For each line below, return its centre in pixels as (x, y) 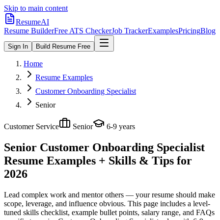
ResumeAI (32, 22)
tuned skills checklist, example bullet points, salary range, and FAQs (109, 212)
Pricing (189, 31)
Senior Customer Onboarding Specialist (104, 147)
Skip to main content (36, 8)
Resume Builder (29, 31)
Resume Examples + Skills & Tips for (98, 160)
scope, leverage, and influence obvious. (65, 203)
